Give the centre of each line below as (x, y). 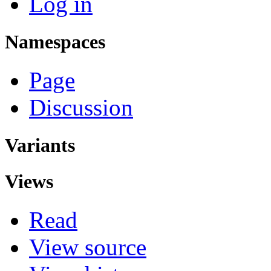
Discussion (81, 108)
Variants (40, 145)
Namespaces (55, 41)
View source (88, 247)
